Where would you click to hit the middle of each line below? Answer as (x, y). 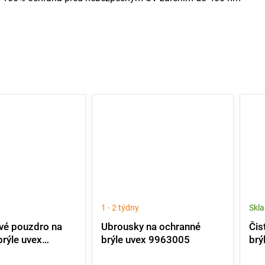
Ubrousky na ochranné (151, 226)
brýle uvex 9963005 (146, 239)
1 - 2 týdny (120, 208)
